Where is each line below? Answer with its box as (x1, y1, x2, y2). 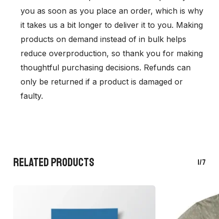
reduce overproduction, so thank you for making (20, 48, 203, 59)
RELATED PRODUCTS (13, 155, 94, 170)
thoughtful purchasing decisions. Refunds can (20, 63, 191, 73)
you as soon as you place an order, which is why (20, 6, 203, 16)
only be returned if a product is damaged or (20, 77, 183, 87)
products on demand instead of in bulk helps (20, 34, 186, 44)
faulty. (20, 91, 43, 101)
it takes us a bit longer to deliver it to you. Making (20, 20, 203, 30)
